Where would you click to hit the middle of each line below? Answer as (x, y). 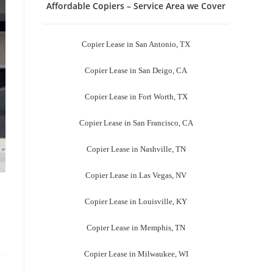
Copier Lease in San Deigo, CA (136, 71)
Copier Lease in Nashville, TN (136, 149)
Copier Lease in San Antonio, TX (136, 44)
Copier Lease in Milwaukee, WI (136, 254)
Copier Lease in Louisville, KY (136, 202)
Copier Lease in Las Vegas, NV (136, 175)
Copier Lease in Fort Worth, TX (136, 97)
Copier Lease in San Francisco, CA (136, 123)
